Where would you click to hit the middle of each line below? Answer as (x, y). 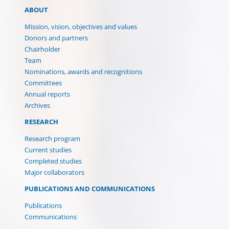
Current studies (48, 150)
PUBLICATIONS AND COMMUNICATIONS (90, 188)
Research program (52, 138)
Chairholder (42, 49)
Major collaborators (54, 172)
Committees (43, 83)
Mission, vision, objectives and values (81, 26)
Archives (37, 105)
